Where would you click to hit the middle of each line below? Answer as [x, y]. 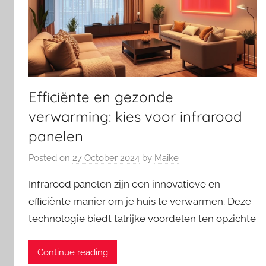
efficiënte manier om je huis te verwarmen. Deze [140, 202]
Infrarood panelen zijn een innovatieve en [124, 184]
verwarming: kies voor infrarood [135, 116]
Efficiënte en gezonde [101, 96]
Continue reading [73, 252]
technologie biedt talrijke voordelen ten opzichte [142, 219]
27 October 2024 [106, 158]
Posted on [50, 158]
